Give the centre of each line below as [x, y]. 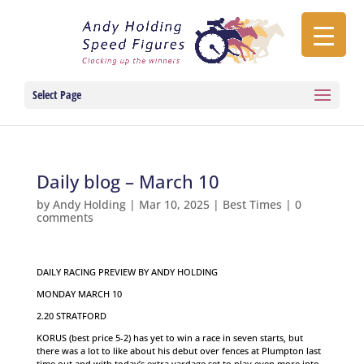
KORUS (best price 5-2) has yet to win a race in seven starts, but [169, 338]
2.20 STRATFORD [71, 316]
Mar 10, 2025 [174, 204]
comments [65, 217]
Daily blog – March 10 [128, 181]
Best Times [252, 204]
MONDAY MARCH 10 [79, 294]
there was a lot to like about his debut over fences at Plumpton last [178, 351]
